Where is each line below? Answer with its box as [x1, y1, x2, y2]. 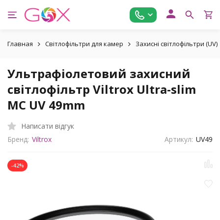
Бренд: [7, 135, 29, 144]
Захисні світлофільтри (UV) [136, 39, 218, 48]
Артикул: [165, 135, 193, 144]
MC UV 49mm [7, 97, 85, 113]
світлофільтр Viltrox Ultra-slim [7, 81, 196, 97]
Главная [7, 39, 33, 48]
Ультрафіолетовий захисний [7, 65, 191, 82]
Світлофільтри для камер [45, 39, 123, 48]
